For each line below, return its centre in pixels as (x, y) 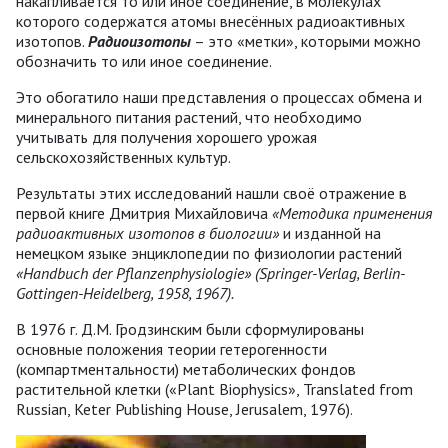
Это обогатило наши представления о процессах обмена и (219, 97)
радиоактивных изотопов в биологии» (147, 233)
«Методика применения (352, 213)
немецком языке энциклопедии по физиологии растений (209, 253)
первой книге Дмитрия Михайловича (144, 213)
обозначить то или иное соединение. (144, 61)
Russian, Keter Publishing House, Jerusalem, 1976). (184, 409)
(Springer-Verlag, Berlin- (330, 273)
